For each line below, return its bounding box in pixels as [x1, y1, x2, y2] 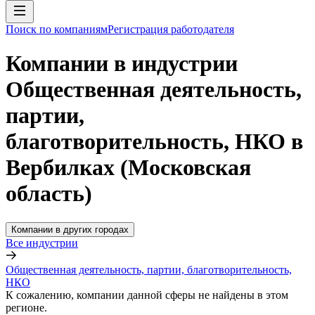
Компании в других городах [11, 224, 129, 235]
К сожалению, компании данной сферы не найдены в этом [6, 288, 288, 301]
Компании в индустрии [6, 51, 238, 77]
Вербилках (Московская [6, 155, 251, 181]
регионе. [6, 301, 47, 314]
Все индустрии [6, 236, 78, 249]
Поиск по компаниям [6, 23, 108, 35]
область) [6, 181, 92, 207]
